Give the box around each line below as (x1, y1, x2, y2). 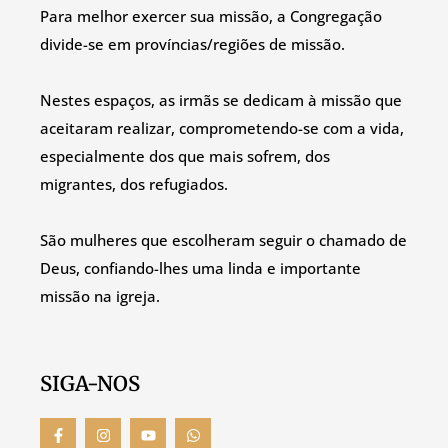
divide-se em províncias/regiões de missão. (40, 33, 345, 54)
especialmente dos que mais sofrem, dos (40, 145, 330, 166)
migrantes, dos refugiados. (40, 173, 228, 194)
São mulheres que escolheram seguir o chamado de (40, 229, 407, 250)
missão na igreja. (40, 285, 160, 306)
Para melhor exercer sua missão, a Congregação (40, 5, 382, 26)
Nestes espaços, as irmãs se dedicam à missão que (40, 89, 402, 110)
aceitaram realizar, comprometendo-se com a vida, (40, 117, 404, 138)
